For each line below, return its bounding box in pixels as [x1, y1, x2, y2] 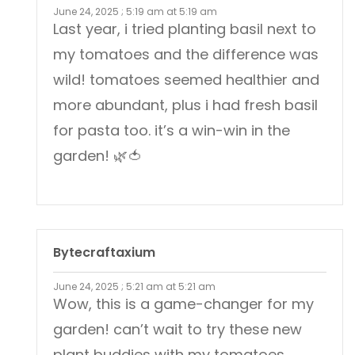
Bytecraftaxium [53, 243, 155, 262]
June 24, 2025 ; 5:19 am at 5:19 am [53, 5, 217, 19]
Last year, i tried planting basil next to [53, 19, 316, 40]
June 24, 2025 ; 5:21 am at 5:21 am [53, 280, 216, 294]
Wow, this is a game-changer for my [53, 294, 314, 315]
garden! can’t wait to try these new [53, 319, 302, 340]
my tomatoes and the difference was [53, 44, 319, 65]
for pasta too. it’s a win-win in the [53, 120, 290, 141]
